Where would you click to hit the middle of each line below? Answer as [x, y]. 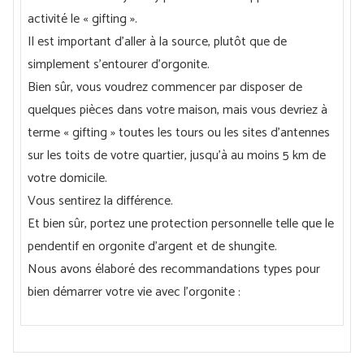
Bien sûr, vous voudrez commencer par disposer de [165, 88]
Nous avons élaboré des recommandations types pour [174, 270]
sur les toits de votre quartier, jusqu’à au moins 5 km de [177, 156]
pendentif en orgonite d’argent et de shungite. [152, 247]
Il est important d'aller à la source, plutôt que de [157, 42]
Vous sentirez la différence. [100, 201]
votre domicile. [67, 179]
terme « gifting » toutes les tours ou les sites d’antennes [179, 133]
